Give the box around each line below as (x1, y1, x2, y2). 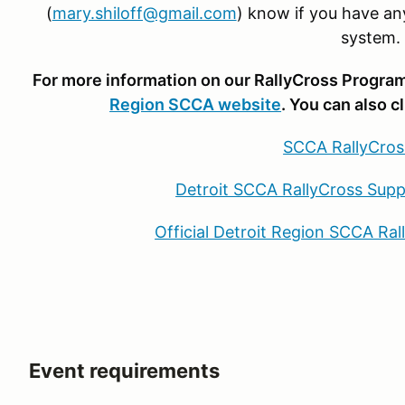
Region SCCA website (109, 95, 282, 114)
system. (340, 28, 400, 47)
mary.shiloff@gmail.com (52, 4, 237, 23)
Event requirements (29, 359, 220, 382)
